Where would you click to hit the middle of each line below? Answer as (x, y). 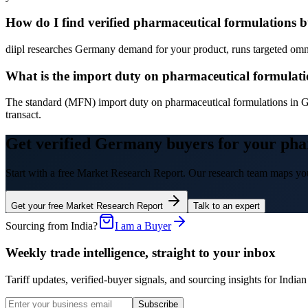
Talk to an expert (227, 206)
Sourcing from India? (52, 226)
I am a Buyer (143, 226)
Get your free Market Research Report (88, 206)
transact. (23, 115)
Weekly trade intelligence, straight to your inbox (141, 252)
